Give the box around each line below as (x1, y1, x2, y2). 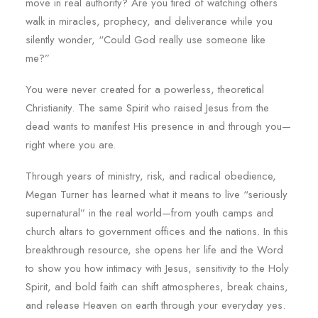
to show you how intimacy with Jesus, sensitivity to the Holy (26, 261, 289, 276)
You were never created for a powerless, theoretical (26, 82, 264, 97)
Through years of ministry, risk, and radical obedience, (26, 168, 276, 184)
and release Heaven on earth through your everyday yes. (26, 297, 285, 313)
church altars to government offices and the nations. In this (26, 224, 288, 239)
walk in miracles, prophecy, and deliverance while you (26, 13, 273, 29)
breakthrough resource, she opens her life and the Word (26, 242, 283, 258)
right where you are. (26, 137, 116, 153)
